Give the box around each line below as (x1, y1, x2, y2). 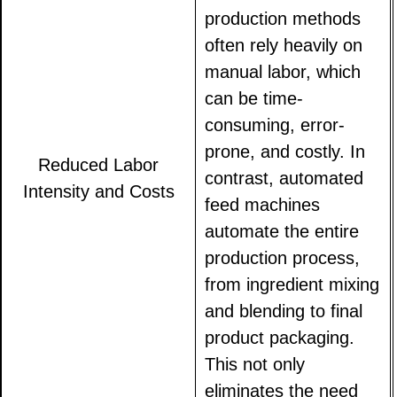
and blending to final (205, 301, 363, 322)
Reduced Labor (38, 155, 160, 175)
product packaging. (205, 328, 355, 348)
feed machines (205, 195, 321, 215)
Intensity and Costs (22, 182, 175, 202)
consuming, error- (205, 115, 346, 136)
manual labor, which (205, 62, 362, 82)
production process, (205, 248, 361, 269)
